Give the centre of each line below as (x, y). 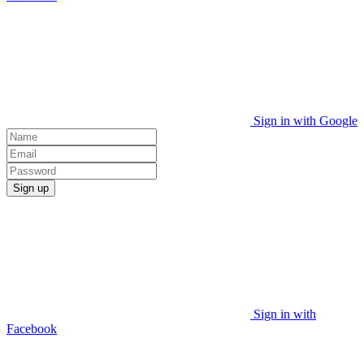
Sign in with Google (305, 121)
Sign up (31, 188)
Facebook (32, 329)
